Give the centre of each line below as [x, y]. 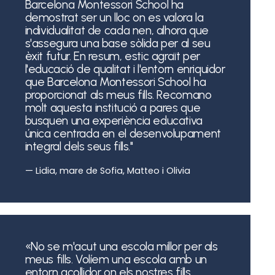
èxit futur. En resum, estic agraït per [113, 56]
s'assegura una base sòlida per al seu [118, 43]
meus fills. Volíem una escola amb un [116, 259]
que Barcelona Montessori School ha [115, 82]
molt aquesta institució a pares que [113, 107]
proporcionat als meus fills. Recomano [118, 95]
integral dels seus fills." [79, 146]
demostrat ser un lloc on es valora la [114, 17]
